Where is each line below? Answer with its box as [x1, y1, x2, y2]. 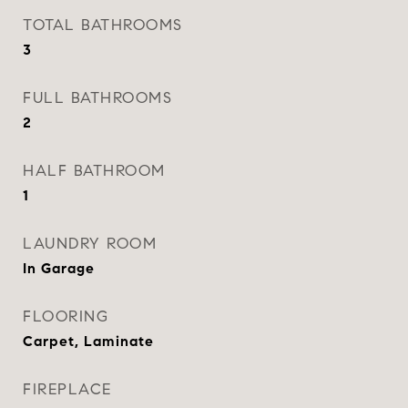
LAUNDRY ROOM [23, 234, 157, 253]
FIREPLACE [23, 380, 112, 399]
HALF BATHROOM [23, 161, 166, 180]
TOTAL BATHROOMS [23, 15, 183, 35]
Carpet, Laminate [23, 332, 154, 350]
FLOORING [23, 307, 108, 326]
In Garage [23, 260, 95, 277]
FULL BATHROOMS [23, 88, 172, 107]
